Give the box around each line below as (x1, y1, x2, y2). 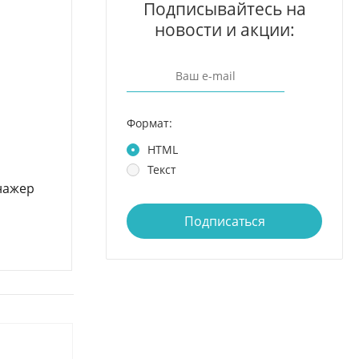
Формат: (127, 115, 172, 131)
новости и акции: (154, 18, 295, 41)
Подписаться (184, 212, 265, 230)
